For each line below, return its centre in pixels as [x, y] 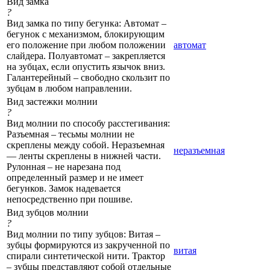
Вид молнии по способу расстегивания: [88, 123]
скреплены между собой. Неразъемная [86, 145]
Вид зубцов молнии [48, 212]
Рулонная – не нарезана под [64, 166]
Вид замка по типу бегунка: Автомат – [86, 23]
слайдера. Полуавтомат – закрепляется [86, 55]
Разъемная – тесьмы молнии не [71, 134]
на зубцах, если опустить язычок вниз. [86, 66]
